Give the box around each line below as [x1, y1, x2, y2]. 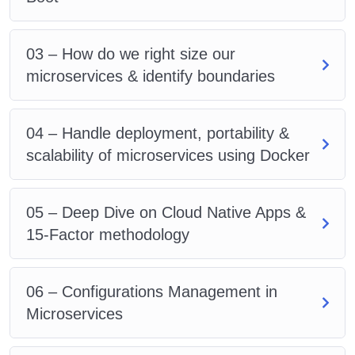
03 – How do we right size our [26, 44, 235, 63]
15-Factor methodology [26, 225, 189, 243]
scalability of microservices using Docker [26, 146, 310, 164]
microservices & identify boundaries [26, 67, 275, 85]
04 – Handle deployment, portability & [26, 124, 289, 142]
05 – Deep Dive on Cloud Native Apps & [26, 203, 306, 221]
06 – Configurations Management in [26, 282, 277, 300]
